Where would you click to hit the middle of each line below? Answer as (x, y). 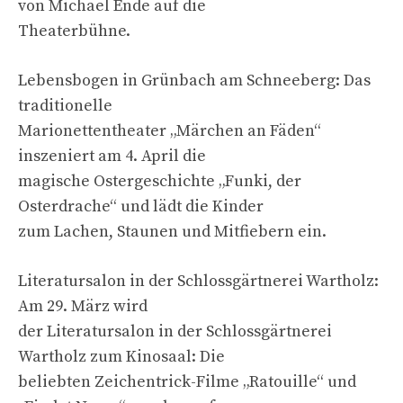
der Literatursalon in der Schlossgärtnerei (175, 331)
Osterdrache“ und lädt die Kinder (141, 206)
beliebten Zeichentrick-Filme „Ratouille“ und (187, 381)
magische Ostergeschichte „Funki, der (160, 181)
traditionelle (65, 105)
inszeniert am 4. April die (112, 156)
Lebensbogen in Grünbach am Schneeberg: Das (194, 80)
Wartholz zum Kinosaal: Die (121, 356)
